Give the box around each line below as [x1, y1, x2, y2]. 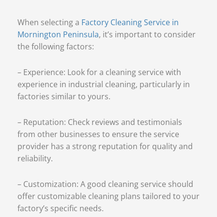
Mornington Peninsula [17, 29, 99, 40]
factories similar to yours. [17, 91, 110, 102]
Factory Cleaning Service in [81, 16, 179, 28]
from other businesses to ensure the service [17, 128, 179, 139]
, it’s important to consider [98, 29, 196, 40]
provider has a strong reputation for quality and [17, 140, 193, 152]
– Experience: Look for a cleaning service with [17, 66, 181, 77]
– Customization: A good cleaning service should [17, 178, 193, 189]
